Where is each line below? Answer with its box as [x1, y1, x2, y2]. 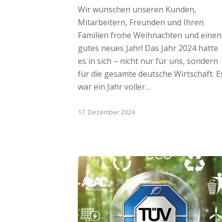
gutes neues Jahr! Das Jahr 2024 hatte [78, 43, 218, 54]
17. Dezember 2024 [78, 108, 135, 117]
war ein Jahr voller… [78, 81, 151, 93]
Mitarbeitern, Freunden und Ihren [78, 17, 204, 28]
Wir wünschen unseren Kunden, [78, 4, 196, 15]
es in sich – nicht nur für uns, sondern [78, 55, 218, 67]
